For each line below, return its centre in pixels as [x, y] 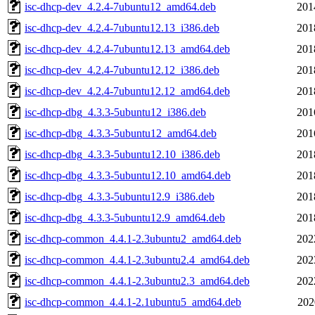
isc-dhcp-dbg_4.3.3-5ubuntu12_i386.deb [115, 112]
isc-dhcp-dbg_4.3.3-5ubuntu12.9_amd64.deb [125, 217]
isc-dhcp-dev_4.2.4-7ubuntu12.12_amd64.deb [127, 91]
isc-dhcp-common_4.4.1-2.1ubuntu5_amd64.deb [133, 302]
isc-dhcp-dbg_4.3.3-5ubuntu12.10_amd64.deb [128, 175]
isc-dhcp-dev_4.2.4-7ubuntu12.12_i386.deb [122, 70]
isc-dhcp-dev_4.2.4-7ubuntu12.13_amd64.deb [127, 49]
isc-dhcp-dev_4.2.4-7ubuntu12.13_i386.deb [122, 27]
